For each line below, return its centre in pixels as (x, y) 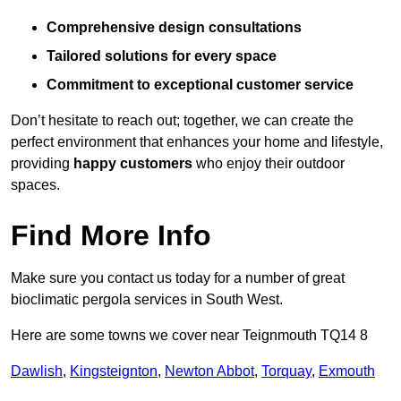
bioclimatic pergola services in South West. (147, 300)
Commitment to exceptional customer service (200, 85)
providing (42, 164)
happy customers (133, 164)
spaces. (35, 185)
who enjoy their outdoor (269, 164)
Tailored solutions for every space (162, 56)
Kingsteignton (114, 371)
